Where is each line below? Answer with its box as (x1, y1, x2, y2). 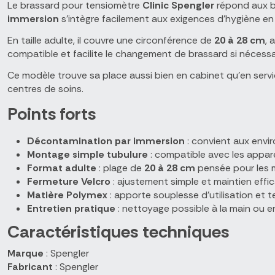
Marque (7, 246, 44, 260)
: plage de (96, 161, 144, 175)
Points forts (7, 102, 96, 125)
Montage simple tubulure (27, 148, 148, 161)
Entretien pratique (27, 202, 115, 215)
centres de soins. (7, 82, 83, 95)
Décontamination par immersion (27, 134, 185, 148)
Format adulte (27, 161, 96, 175)
